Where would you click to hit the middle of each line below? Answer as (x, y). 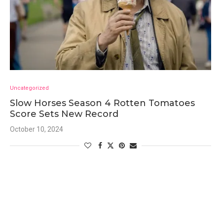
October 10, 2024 (37, 129)
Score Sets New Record (64, 114)
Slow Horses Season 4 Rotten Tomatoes (102, 103)
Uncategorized (29, 88)
